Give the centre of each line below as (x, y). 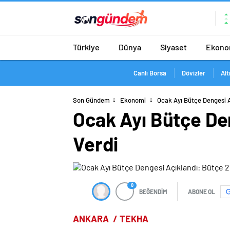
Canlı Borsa (150, 73)
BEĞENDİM (153, 191)
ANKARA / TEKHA (111, 219)
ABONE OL (202, 191)
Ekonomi (133, 100)
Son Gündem (91, 100)
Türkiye (86, 47)
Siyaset (174, 47)
